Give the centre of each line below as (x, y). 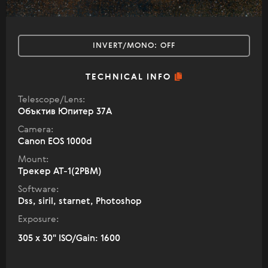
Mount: (33, 160)
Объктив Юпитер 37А (65, 112)
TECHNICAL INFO (130, 77)
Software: (38, 190)
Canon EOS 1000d (55, 142)
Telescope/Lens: (51, 100)
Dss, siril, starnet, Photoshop (80, 202)
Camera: (36, 130)
